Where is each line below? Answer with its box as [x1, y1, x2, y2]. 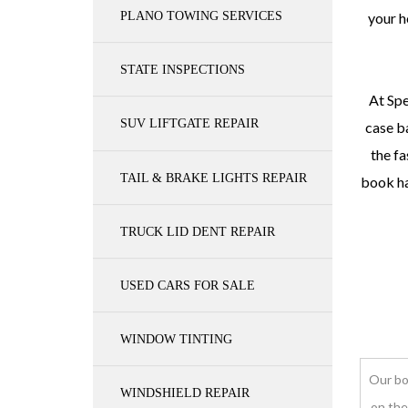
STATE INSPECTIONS [120, 62, 245, 76]
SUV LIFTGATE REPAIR [120, 116, 259, 130]
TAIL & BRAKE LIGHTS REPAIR [120, 170, 307, 185]
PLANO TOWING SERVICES [120, 8, 282, 23]
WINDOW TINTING [120, 331, 232, 346]
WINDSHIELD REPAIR [120, 385, 250, 400]
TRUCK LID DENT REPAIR [120, 224, 275, 239]
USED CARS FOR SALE [120, 278, 255, 292]
